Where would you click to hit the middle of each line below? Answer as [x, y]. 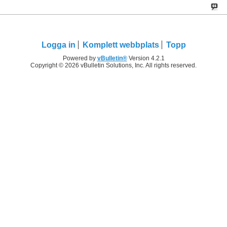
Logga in [58, 45]
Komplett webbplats [121, 45]
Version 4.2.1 [146, 59]
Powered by [80, 59]
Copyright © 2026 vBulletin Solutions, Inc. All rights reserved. [113, 66]
